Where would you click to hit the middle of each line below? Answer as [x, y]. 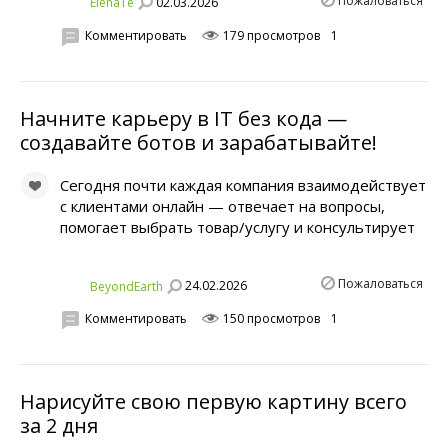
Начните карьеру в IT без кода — [183, 119]
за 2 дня [59, 426]
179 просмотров [270, 35]
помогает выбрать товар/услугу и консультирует [237, 227]
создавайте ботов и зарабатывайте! [198, 143]
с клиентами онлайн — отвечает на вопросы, [222, 206]
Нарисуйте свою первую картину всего [213, 402]
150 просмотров [270, 318]
